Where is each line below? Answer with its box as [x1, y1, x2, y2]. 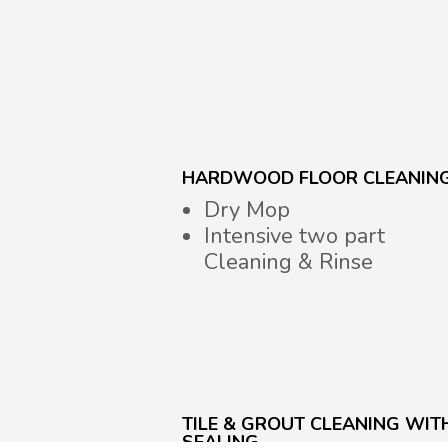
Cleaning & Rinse [203, 247, 373, 278]
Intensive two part [203, 221, 385, 252]
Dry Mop [203, 195, 290, 226]
